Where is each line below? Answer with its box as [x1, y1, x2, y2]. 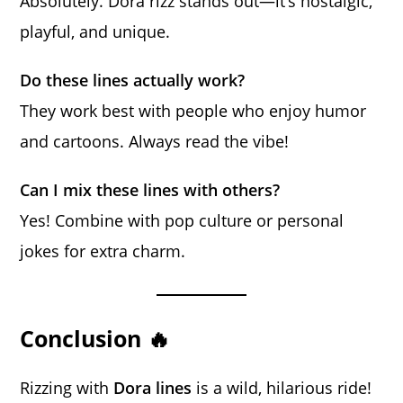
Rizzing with [20, 377, 114, 399]
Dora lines [113, 377, 193, 399]
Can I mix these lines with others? [20, 179, 281, 201]
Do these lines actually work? [20, 69, 246, 92]
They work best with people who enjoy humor [20, 100, 367, 122]
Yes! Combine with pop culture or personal [20, 210, 345, 232]
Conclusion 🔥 [20, 323, 171, 354]
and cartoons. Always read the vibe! [20, 130, 290, 153]
